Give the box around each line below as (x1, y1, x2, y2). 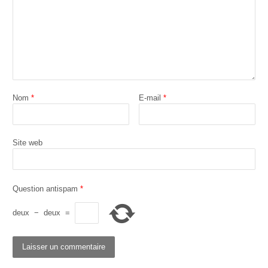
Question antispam (12, 184, 78, 193)
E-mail (139, 93, 164, 102)
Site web (12, 138, 42, 147)
